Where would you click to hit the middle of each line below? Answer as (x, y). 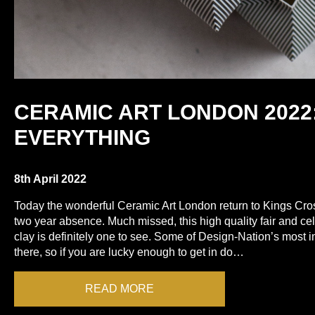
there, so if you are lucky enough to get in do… (129, 252)
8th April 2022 (50, 179)
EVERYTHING (82, 137)
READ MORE (120, 289)
